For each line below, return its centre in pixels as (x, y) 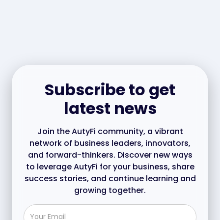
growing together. (110, 190)
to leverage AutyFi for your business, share (110, 166)
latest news (110, 108)
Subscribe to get (110, 89)
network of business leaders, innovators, (110, 143)
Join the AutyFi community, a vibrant (110, 131)
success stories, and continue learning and (110, 178)
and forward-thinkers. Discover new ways (110, 155)
